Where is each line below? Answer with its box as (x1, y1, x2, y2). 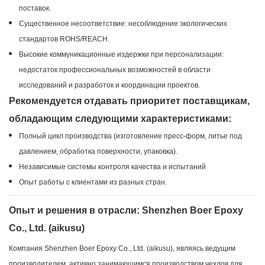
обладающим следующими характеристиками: (9, 114, 231, 124)
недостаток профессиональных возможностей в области (18, 66, 211, 75)
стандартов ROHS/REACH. (18, 35, 109, 44)
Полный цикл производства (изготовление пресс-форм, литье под (18, 132, 242, 141)
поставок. (18, 4, 51, 13)
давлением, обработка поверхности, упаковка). (18, 147, 177, 156)
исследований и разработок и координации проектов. (18, 81, 200, 90)
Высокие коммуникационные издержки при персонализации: (18, 50, 224, 59)
